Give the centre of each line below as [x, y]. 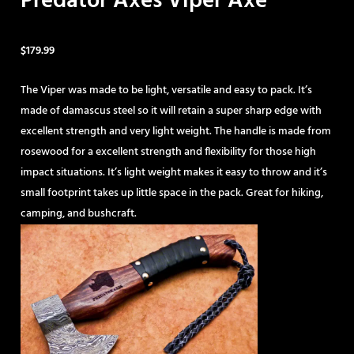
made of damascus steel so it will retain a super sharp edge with [171, 111]
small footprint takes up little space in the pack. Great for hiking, [172, 194]
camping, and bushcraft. [79, 214]
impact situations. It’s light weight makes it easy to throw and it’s [174, 173]
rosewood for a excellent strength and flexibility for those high [168, 153]
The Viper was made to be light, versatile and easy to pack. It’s [166, 91]
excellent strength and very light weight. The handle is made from [176, 132]
